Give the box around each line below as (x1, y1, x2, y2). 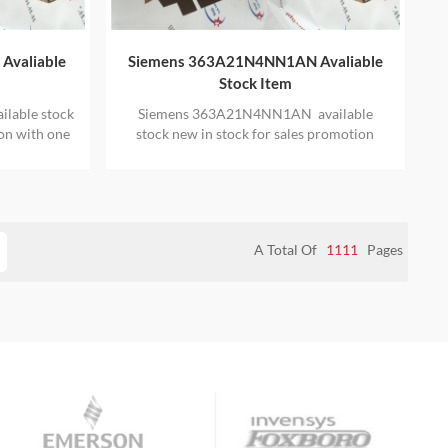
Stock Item (218, 73, 292, 92)
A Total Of (253, 240, 320, 258)
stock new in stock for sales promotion (136, 124, 375, 142)
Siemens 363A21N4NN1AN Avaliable (127, 51, 383, 70)
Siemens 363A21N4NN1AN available (137, 104, 373, 122)
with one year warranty (183, 144, 328, 162)
